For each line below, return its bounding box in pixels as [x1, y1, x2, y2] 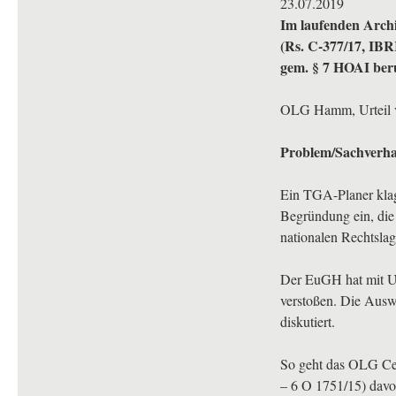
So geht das [280, 354, 348, 373]
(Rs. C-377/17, [280, 35, 369, 56]
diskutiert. [280, 312, 335, 331]
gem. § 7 [280, 57, 333, 77]
